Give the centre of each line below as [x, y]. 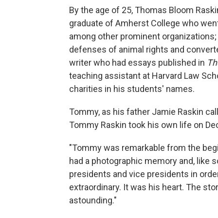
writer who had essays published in [138, 62]
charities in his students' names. [132, 89]
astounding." [93, 200]
